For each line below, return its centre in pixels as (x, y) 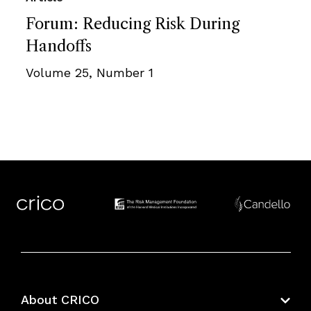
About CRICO (60, 300)
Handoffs (59, 46)
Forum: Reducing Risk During (133, 24)
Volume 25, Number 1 (90, 72)
